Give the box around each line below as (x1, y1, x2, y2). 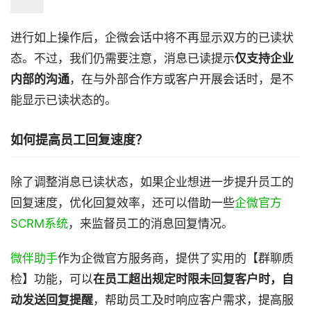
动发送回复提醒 (10, 293, 93, 307)
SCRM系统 (10, 217, 68, 230)
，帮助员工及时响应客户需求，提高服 (93, 293, 294, 307)
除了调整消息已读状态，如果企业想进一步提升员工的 (10, 175, 294, 189)
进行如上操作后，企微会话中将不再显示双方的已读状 (10, 31, 294, 44)
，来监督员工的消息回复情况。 (68, 217, 233, 230)
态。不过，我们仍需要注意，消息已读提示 (10, 51, 235, 65)
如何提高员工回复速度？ (10, 133, 148, 147)
